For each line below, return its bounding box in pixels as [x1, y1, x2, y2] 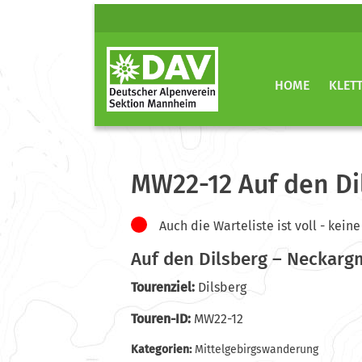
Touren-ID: [131, 310, 191, 326]
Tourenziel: [131, 279, 195, 295]
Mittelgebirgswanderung [195, 342, 318, 356]
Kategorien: [131, 342, 195, 356]
